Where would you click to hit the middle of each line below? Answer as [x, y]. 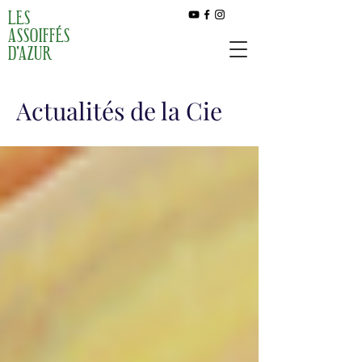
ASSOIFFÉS [39, 34]
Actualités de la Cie [119, 111]
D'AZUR [30, 52]
